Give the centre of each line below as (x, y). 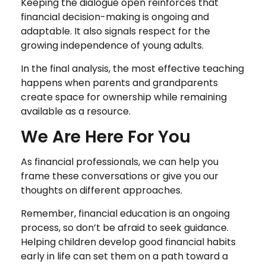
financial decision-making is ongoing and (115, 17)
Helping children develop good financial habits (128, 242)
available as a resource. (76, 111)
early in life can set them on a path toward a (124, 256)
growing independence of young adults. (112, 45)
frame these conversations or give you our (120, 176)
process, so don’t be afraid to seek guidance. (125, 227)
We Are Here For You (106, 137)
